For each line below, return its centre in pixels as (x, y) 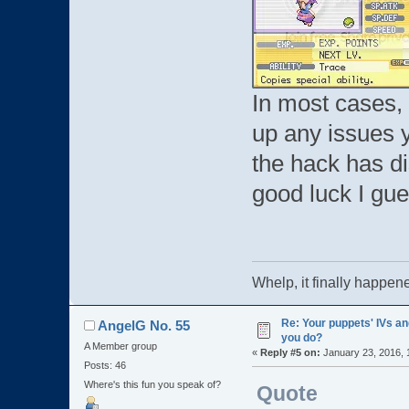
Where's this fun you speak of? (152, 385)
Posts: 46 (105, 366)
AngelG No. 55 (144, 325)
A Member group (120, 346)
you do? (301, 337)
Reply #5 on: (290, 352)
